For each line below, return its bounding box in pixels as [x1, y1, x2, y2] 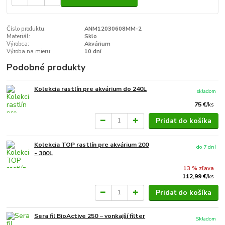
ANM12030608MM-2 [84, 25, 142, 33]
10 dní [84, 48, 101, 56]
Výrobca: [7, 40, 30, 48]
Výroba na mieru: [7, 48, 52, 56]
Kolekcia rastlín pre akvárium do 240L [34, 85, 147, 93]
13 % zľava [183, 164, 214, 172]
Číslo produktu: [7, 25, 46, 33]
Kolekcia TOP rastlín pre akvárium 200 [34, 140, 149, 149]
